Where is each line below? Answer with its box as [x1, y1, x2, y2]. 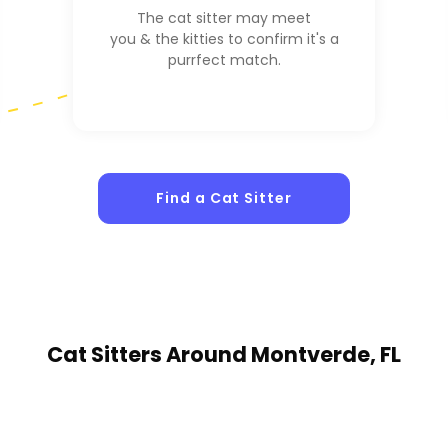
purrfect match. [167, 50, 281, 71]
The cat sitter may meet [137, 8, 311, 29]
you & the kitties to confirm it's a [109, 29, 339, 50]
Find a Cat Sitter [156, 188, 292, 209]
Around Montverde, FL [166, 339, 401, 369]
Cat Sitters [47, 339, 166, 369]
